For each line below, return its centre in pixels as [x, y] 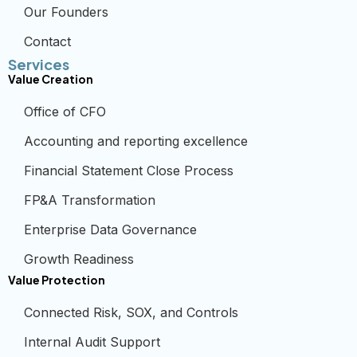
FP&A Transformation [90, 200]
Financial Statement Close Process [129, 171]
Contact [47, 42]
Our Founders [66, 12]
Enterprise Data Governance [110, 230]
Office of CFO [65, 112]
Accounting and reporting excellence [136, 141]
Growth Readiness [79, 259]
